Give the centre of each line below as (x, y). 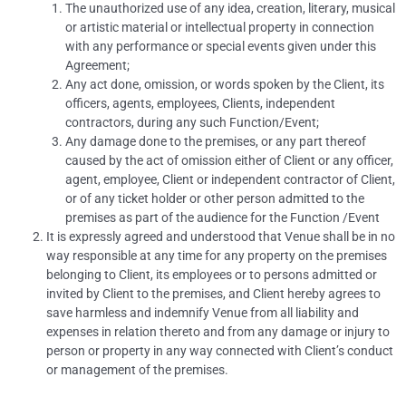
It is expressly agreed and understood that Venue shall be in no (221, 237)
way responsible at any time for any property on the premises (217, 256)
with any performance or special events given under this (220, 47)
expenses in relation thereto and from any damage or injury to (218, 332)
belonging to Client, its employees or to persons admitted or (212, 275)
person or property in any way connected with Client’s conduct (220, 351)
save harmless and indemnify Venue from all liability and (203, 313)
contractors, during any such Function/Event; (192, 123)
